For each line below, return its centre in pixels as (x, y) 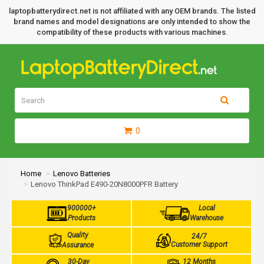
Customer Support (199, 245)
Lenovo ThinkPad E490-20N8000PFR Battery (104, 184)
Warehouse (207, 218)
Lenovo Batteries (82, 174)
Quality (78, 235)
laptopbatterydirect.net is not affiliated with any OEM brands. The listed (132, 11)
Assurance (78, 245)
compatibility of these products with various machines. (132, 32)
